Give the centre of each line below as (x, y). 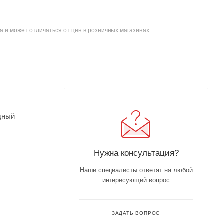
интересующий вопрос (136, 180)
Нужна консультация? (136, 153)
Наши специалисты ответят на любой (136, 170)
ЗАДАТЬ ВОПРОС (136, 213)
